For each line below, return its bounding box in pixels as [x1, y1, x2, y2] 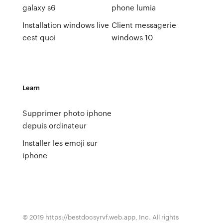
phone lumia [111, 2, 156, 13]
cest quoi [22, 32, 56, 43]
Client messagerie [111, 19, 176, 30]
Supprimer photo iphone [22, 108, 111, 118]
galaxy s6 [22, 2, 55, 13]
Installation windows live [22, 19, 109, 30]
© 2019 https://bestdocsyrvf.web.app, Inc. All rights [22, 212, 179, 222]
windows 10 [111, 32, 153, 43]
